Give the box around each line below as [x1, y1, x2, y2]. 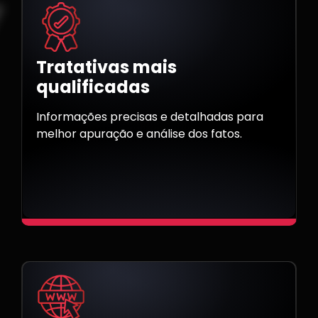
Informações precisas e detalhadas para [36, 109, 263, 126]
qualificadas [36, 75, 150, 99]
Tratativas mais [36, 55, 177, 79]
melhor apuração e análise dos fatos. [36, 126, 242, 143]
